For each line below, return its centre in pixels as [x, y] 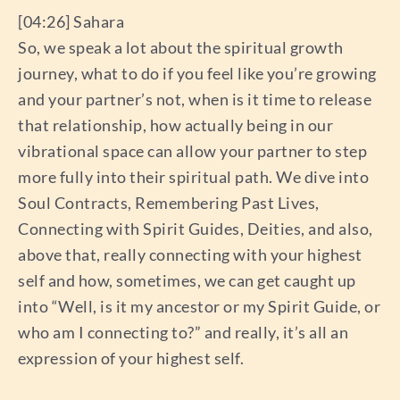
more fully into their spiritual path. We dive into [193, 176]
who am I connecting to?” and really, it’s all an [183, 332]
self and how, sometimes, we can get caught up [187, 280]
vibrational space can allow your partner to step [192, 150]
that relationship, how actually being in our [175, 125]
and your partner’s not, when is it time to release [195, 99]
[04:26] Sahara [71, 21]
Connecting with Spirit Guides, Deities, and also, [196, 228]
